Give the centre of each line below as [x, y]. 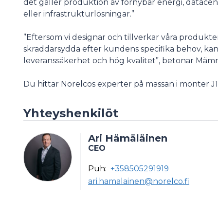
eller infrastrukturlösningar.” [79, 14]
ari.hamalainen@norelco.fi [139, 181]
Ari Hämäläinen [128, 138]
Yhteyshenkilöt [71, 113]
